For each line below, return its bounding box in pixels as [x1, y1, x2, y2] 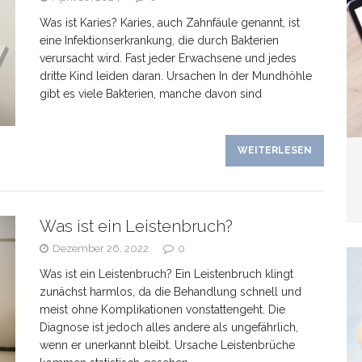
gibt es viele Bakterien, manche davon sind [40, 87, 262, 100]
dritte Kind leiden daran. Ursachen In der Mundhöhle [40, 69, 312, 82]
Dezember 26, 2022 [53, 242, 149, 255]
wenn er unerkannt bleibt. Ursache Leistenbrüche [40, 339, 295, 351]
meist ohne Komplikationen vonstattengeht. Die [40, 303, 285, 316]
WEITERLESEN [238, 145, 313, 156]
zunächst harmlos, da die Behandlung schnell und [40, 285, 301, 298]
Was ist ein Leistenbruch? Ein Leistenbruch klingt [40, 267, 293, 280]
